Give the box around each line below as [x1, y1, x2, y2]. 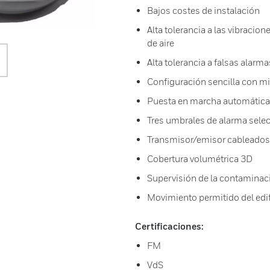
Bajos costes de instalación [147, 5, 260, 16]
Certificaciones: [135, 221, 204, 231]
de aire [147, 37, 174, 48]
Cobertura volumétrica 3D [147, 153, 253, 164]
